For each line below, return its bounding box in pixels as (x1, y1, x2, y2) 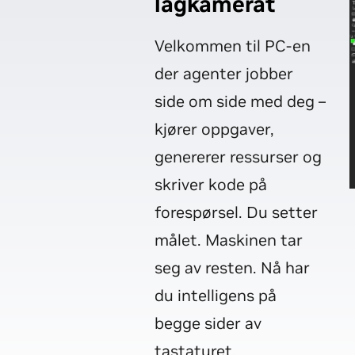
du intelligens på (155, 285, 277, 306)
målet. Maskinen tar (155, 230, 303, 250)
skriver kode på (155, 174, 267, 195)
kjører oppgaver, (155, 119, 274, 139)
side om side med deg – (155, 91, 326, 112)
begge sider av (155, 313, 261, 334)
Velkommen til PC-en (155, 36, 311, 56)
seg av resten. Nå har (155, 258, 310, 278)
